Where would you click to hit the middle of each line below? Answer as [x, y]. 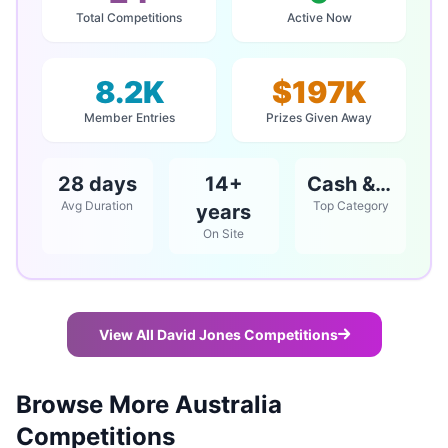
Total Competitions [129, 17]
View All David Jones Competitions [218, 334]
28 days [97, 184]
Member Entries [129, 117]
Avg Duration [97, 205]
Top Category [350, 205]
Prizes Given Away [319, 117]
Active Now [319, 17]
